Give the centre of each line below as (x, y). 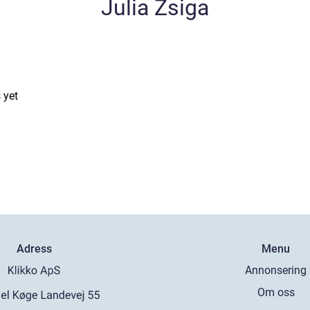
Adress (34, 249)
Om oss (276, 293)
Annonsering (276, 271)
